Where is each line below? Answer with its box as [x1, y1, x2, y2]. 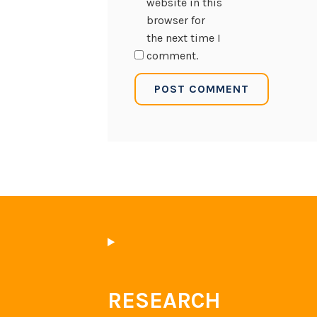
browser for [146, 13, 206, 27]
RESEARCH [108, 287, 221, 314]
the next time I [146, 30, 221, 45]
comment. [146, 48, 199, 62]
